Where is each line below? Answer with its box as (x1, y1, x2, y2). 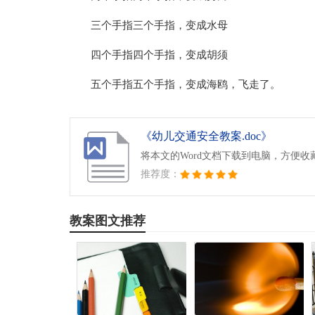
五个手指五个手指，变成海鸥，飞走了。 (90, 79, 281, 90)
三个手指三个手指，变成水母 (90, 20, 228, 31)
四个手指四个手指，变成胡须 (90, 49, 228, 60)
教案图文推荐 (69, 214, 146, 228)
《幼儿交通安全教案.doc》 (140, 130, 272, 142)
